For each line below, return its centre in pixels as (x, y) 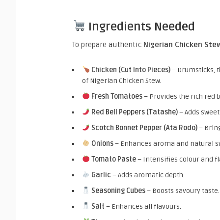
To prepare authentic (108, 44)
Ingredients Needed (140, 27)
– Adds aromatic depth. (148, 175)
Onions (102, 143)
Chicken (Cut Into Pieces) (131, 70)
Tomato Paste (113, 159)
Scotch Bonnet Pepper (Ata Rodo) (144, 128)
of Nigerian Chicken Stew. (122, 81)
